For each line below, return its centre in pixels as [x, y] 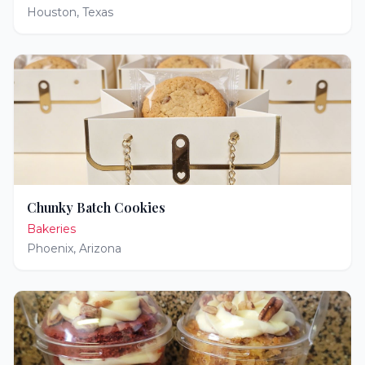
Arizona [100, 248]
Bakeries [51, 229]
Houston [52, 12]
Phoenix [50, 248]
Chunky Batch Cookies [96, 207]
